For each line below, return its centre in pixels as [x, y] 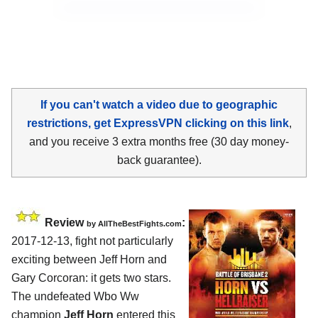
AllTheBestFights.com [140, 223]
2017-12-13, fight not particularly [92, 241]
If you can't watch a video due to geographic [159, 104]
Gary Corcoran [48, 278]
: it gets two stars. [128, 278]
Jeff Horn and [133, 259]
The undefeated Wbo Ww [75, 296]
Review [66, 222]
